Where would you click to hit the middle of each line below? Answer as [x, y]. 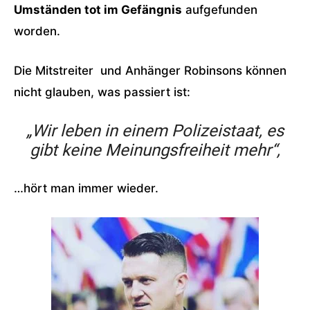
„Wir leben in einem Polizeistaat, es [155, 131]
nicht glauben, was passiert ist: [102, 92]
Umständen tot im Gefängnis [98, 10]
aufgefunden [220, 10]
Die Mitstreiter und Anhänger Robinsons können [150, 71]
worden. [37, 31]
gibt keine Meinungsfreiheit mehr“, [155, 150]
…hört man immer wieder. [86, 188]
